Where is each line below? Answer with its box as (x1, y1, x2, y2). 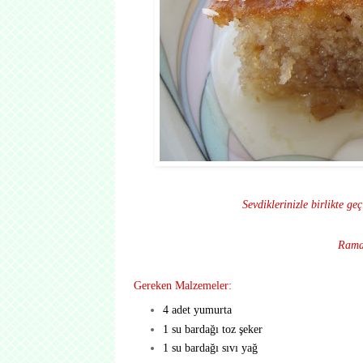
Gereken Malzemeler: (134, 279, 232, 292)
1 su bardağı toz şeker (162, 322, 263, 335)
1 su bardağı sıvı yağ (162, 341, 258, 355)
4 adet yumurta (162, 303, 232, 317)
